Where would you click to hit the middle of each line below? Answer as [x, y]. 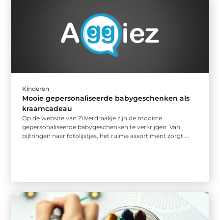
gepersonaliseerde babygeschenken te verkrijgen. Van [101, 127]
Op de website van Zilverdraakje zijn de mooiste [92, 118]
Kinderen [36, 88]
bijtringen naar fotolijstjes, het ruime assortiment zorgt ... [106, 136]
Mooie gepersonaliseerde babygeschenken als [106, 98]
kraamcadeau [47, 108]
